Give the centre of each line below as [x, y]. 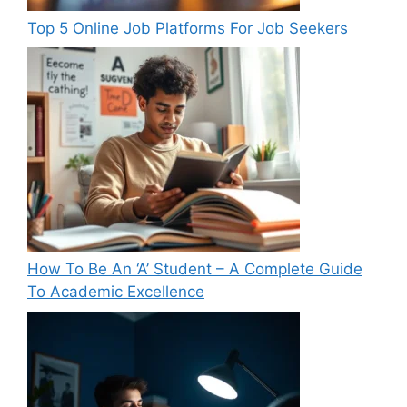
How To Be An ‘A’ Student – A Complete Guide [195, 269]
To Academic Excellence [116, 292]
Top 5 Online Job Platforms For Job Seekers [188, 28]
